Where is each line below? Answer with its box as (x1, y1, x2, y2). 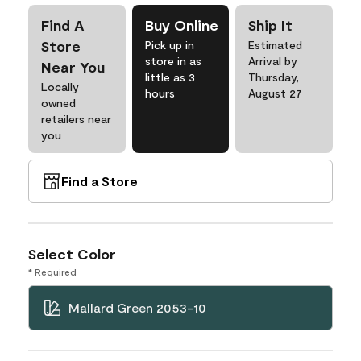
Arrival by (248, 54, 298, 68)
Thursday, (248, 70, 300, 84)
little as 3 (144, 70, 195, 84)
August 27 (248, 86, 303, 100)
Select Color (28, 245, 116, 263)
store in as (144, 54, 201, 68)
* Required (28, 266, 77, 277)
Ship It (248, 16, 293, 34)
